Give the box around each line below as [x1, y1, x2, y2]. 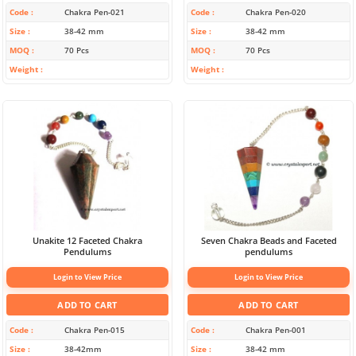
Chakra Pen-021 [64, 6, 125, 17]
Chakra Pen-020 [245, 6, 306, 17]
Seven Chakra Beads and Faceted [200, 234, 337, 247]
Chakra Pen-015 [64, 324, 125, 336]
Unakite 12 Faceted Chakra [33, 234, 142, 247]
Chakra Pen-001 [245, 324, 306, 336]
